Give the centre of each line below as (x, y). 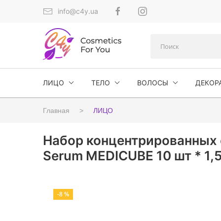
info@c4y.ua (78, 11)
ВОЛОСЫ (153, 83)
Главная (56, 110)
